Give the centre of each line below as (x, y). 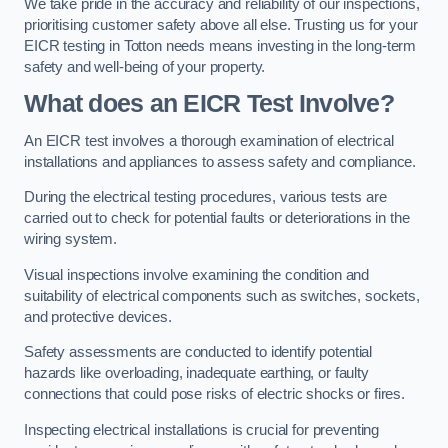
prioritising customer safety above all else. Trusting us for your (221, 24)
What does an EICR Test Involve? (209, 104)
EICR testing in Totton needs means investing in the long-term (220, 45)
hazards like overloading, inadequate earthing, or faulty (196, 373)
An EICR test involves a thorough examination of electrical (209, 140)
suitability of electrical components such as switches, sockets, (222, 295)
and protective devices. (98, 316)
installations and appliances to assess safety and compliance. (220, 161)
